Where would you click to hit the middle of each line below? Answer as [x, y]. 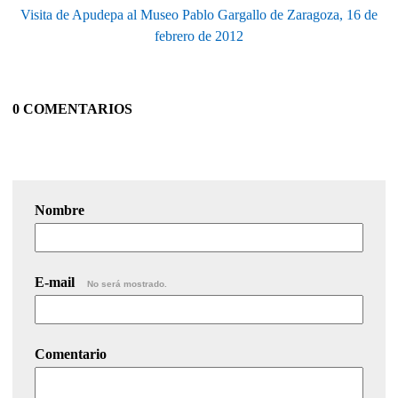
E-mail [56, 283]
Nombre [60, 211]
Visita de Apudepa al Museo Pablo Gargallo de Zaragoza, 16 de [199, 15]
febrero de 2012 [199, 36]
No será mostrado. [127, 284]
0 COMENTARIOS [72, 109]
